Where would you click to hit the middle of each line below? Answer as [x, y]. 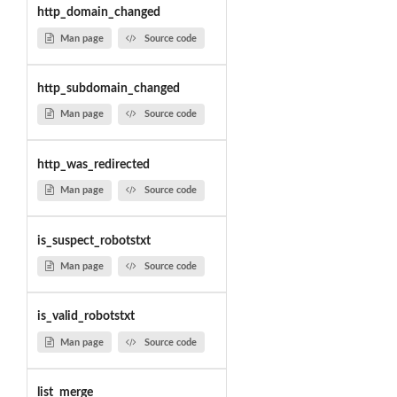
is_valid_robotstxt [86, 317]
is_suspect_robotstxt [93, 241]
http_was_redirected [93, 164]
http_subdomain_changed [108, 89]
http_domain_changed [98, 13]
